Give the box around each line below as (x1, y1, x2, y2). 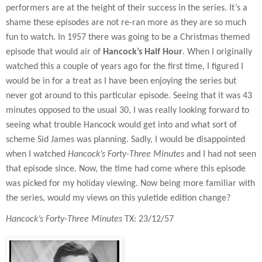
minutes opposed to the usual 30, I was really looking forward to (6, 105, 249, 115)
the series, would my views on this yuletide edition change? (6, 193, 230, 203)
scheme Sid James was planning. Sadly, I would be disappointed (6, 135, 245, 144)
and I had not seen (184, 149, 256, 159)
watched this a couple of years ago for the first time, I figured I (6, 61, 243, 71)
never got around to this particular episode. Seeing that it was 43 (6, 91, 252, 101)
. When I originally (182, 47, 252, 57)
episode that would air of (6, 47, 103, 57)
